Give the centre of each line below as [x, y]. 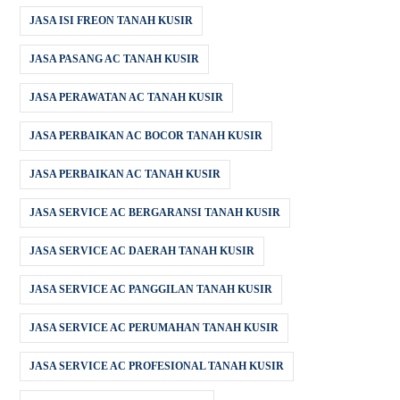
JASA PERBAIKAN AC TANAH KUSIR [125, 175]
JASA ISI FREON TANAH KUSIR [112, 21]
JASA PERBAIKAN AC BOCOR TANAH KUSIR [146, 136]
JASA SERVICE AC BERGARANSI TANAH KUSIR [155, 213]
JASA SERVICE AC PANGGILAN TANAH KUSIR [151, 290]
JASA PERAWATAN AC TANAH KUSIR [127, 98]
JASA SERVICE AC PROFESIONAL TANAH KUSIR [157, 367]
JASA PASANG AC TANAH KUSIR [115, 59]
